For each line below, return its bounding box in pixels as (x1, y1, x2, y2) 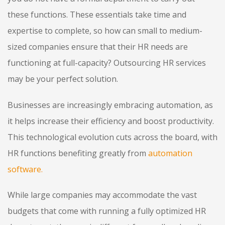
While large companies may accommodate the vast (8, 189, 197, 201)
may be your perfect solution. (8, 73, 120, 84)
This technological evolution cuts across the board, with (8, 131, 217, 143)
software (8, 163, 41, 175)
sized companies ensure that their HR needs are (8, 41, 188, 52)
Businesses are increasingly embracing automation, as (8, 99, 213, 110)
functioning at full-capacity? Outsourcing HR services (8, 57, 206, 68)
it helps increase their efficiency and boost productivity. (8, 115, 214, 127)
